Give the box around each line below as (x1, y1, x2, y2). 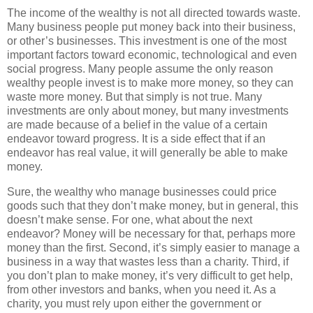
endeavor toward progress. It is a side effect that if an (7, 133, 265, 145)
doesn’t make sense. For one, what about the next (7, 214, 252, 226)
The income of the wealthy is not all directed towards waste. (7, 7, 300, 20)
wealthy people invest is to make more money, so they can (7, 77, 293, 89)
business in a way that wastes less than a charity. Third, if (7, 256, 289, 268)
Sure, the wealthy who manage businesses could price (7, 186, 277, 198)
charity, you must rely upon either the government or (7, 298, 261, 310)
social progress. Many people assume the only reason (7, 63, 273, 75)
